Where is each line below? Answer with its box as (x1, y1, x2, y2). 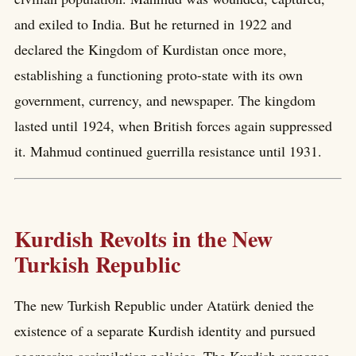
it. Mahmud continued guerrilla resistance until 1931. (14, 141, 322, 161)
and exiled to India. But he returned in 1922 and (14, 14, 292, 33)
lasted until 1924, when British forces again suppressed (14, 115, 332, 135)
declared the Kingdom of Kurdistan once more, (14, 39, 287, 59)
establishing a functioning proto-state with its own (14, 64, 303, 84)
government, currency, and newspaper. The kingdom (14, 90, 315, 110)
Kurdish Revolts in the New (14, 222, 273, 255)
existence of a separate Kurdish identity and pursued (14, 321, 315, 341)
